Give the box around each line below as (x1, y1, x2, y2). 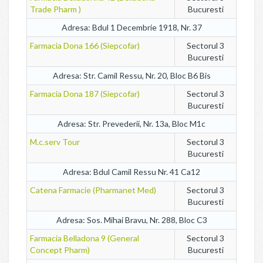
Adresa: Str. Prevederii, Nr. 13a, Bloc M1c (58, 119, 205, 129)
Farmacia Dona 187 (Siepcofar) (30, 89, 140, 99)
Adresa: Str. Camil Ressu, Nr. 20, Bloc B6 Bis (52, 70, 211, 80)
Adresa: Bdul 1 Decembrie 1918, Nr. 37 (61, 22, 202, 32)
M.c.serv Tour (30, 137, 80, 147)
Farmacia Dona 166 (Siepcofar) (30, 41, 140, 50)
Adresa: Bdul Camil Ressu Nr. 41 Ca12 (63, 167, 200, 177)
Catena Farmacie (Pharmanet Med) (30, 185, 156, 195)
